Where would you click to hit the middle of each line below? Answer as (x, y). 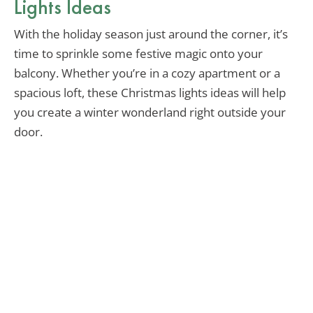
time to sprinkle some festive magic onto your (138, 54)
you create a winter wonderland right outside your (150, 112)
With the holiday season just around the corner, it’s (151, 34)
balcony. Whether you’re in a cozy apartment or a (147, 73)
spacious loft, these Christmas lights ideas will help (150, 93)
